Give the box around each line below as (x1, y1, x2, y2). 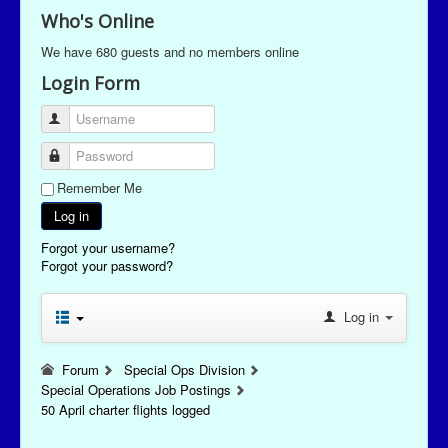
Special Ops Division (123, 360, 245, 380)
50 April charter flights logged (41, 400, 210, 420)
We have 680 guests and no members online (41, 42, 299, 62)
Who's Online (41, 9, 154, 34)
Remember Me (57, 178, 142, 198)
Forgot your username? (41, 238, 175, 258)
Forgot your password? (41, 256, 173, 276)
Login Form (41, 71, 140, 96)
